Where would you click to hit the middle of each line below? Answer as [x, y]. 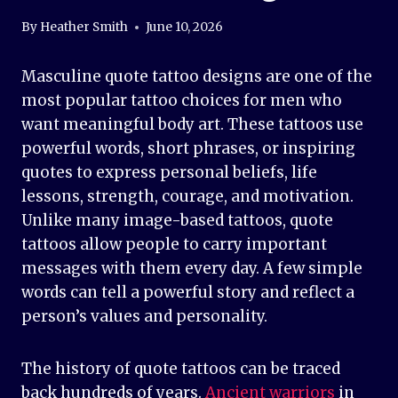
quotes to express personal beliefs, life [169, 173]
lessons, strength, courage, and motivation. [187, 197]
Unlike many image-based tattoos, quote [177, 221]
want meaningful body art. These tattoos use [192, 125]
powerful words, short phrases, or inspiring [188, 149]
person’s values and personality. [144, 317]
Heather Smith [84, 28]
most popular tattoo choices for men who [182, 101]
